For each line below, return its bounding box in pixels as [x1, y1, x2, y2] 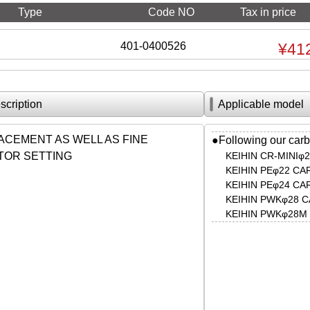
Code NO [148, 6, 195, 18]
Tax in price [240, 6, 297, 18]
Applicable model [217, 98, 304, 110]
